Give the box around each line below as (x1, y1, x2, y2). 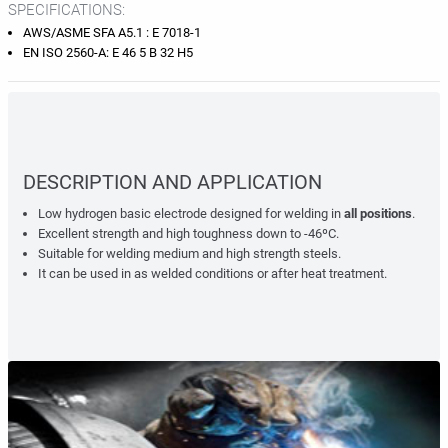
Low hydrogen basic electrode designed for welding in (38, 206, 344, 221)
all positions (344, 206, 412, 221)
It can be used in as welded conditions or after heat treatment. (38, 266, 387, 281)
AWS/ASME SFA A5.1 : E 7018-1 (23, 25, 201, 40)
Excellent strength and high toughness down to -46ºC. (38, 226, 339, 241)
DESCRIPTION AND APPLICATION (23, 170, 322, 194)
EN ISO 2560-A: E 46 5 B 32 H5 (23, 45, 193, 60)
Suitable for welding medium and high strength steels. (38, 246, 341, 261)
